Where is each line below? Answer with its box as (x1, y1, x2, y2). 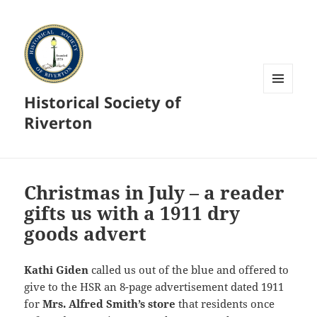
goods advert (24, 221, 147, 247)
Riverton (24, 112, 93, 134)
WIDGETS (263, 117, 304, 129)
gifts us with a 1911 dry (24, 200, 241, 226)
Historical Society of (24, 91, 182, 113)
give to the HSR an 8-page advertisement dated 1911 (24, 279, 284, 294)
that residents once (175, 296, 275, 311)
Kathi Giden (24, 263, 89, 277)
